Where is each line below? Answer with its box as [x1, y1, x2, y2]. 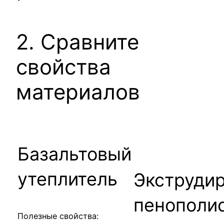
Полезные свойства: [17, 210, 98, 221]
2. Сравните [16, 29, 139, 55]
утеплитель [17, 167, 117, 190]
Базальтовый [17, 142, 131, 165]
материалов [16, 79, 140, 105]
